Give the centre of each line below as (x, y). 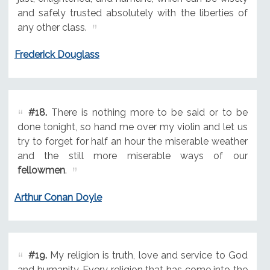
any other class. (52, 28)
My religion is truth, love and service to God (147, 256)
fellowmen (41, 171)
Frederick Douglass (57, 55)
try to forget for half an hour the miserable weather (132, 142)
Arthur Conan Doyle (58, 198)
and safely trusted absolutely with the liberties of (132, 13)
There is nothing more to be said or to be (147, 113)
